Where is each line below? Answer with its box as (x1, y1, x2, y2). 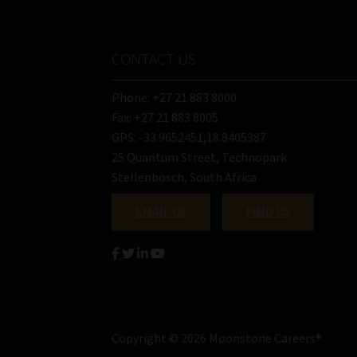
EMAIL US (135, 203, 187, 220)
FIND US (246, 203, 291, 220)
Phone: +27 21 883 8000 (112, 89, 237, 106)
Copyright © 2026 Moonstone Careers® (112, 329, 323, 346)
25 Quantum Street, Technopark (112, 149, 288, 166)
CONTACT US (112, 49, 197, 69)
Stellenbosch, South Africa (112, 169, 257, 186)
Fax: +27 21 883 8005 (112, 109, 219, 126)
